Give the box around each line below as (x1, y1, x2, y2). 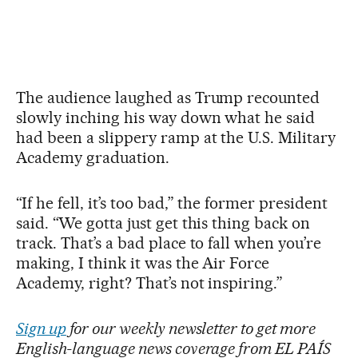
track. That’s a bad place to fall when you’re (16, 233, 322, 253)
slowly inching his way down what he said (16, 107, 316, 127)
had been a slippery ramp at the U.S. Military (16, 127, 336, 147)
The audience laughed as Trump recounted (16, 87, 320, 107)
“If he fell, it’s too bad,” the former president (16, 193, 328, 213)
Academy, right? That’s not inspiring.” (16, 272, 284, 292)
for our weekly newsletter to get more (66, 318, 316, 338)
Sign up (16, 318, 66, 338)
